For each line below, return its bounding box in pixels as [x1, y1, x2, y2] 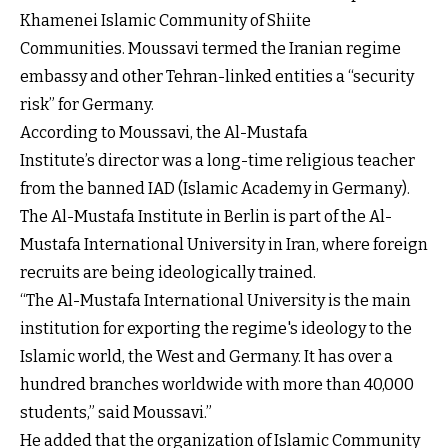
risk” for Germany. [20, 94, 154, 114]
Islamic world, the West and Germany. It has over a [20, 346, 393, 366]
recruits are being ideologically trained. [20, 262, 316, 282]
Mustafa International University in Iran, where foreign [20, 234, 428, 254]
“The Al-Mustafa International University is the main [20, 290, 411, 310]
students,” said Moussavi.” [20, 402, 212, 422]
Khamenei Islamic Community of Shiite [20, 10, 311, 30]
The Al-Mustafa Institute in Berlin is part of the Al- [20, 206, 392, 226]
